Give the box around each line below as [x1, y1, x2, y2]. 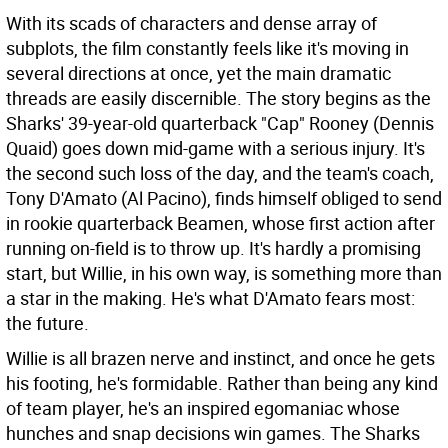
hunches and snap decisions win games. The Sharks [6, 421, 420, 445]
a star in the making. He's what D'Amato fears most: [6, 286, 415, 310]
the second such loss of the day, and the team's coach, [6, 161, 434, 185]
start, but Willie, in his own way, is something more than [6, 261, 442, 285]
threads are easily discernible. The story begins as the [6, 86, 431, 110]
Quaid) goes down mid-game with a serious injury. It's [6, 136, 425, 160]
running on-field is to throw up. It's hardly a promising [6, 236, 421, 260]
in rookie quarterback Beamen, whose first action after [6, 211, 435, 235]
